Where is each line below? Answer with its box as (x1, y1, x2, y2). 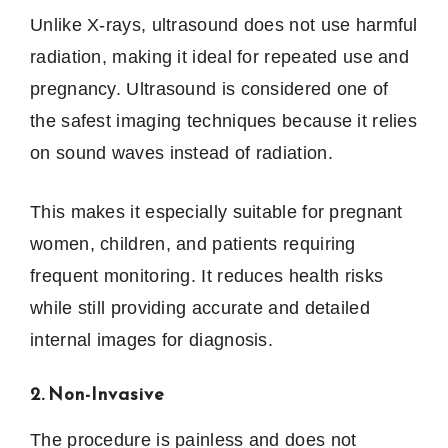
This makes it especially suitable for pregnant (30, 201, 403, 222)
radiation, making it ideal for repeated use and (30, 46, 410, 67)
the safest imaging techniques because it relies (30, 110, 418, 131)
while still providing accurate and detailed (30, 297, 370, 318)
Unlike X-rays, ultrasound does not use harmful (30, 14, 418, 35)
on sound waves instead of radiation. (30, 142, 333, 163)
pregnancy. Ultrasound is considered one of (30, 78, 389, 99)
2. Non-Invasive (30, 379, 165, 407)
